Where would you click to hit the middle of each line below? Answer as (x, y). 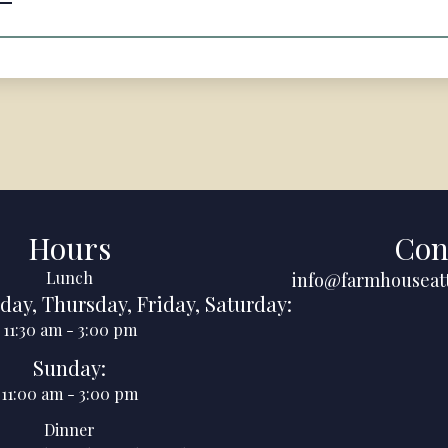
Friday (166, 303)
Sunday (67, 367)
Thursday (84, 303)
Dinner (69, 429)
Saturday (246, 303)
